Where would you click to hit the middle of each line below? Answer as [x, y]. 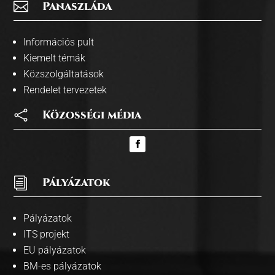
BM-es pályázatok [63, 266]
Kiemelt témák [55, 58]
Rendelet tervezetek [65, 90]
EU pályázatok [55, 250]
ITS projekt [47, 234]
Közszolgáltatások [64, 74]
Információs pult [59, 42]
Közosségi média [92, 115]
